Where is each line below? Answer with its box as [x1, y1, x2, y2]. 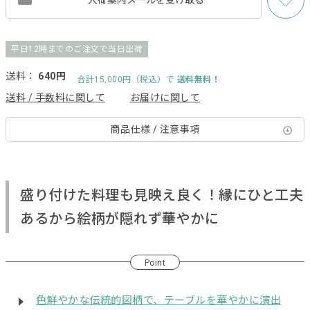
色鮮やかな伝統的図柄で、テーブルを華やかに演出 [35, 294, 282, 307]
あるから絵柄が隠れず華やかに [20, 210, 219, 227]
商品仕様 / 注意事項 [110, 123, 200, 135]
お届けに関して [129, 92, 200, 103]
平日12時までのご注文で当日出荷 [11, 44, 143, 54]
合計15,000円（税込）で [77, 74, 177, 84]
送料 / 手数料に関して [6, 92, 105, 103]
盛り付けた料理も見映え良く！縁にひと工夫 [20, 187, 303, 203]
